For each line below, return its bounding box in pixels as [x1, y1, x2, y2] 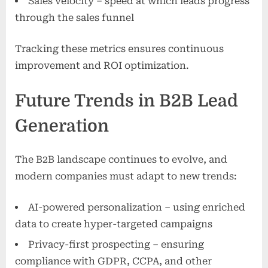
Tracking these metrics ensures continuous [15, 43, 224, 55]
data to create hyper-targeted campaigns [15, 218, 212, 230]
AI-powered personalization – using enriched [28, 201, 245, 213]
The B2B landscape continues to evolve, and [15, 153, 227, 165]
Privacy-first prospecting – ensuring [28, 239, 204, 251]
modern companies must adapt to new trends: [15, 170, 237, 182]
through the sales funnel [15, 12, 134, 24]
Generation [15, 116, 109, 136]
